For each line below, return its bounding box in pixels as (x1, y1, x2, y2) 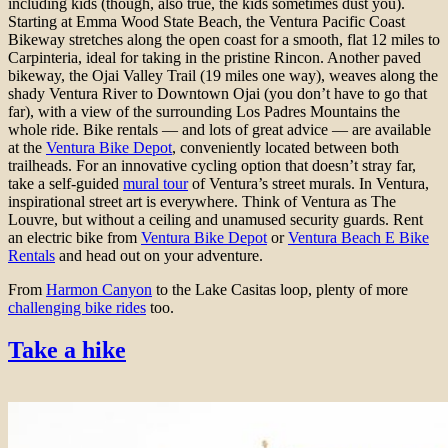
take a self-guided (8, 175, 123, 193)
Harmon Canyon (46, 281, 152, 299)
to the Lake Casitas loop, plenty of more (152, 281, 408, 299)
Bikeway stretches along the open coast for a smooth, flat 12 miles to (8, 31, 440, 49)
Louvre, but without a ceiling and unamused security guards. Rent (8, 211, 423, 229)
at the (8, 139, 46, 157)
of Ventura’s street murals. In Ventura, (188, 175, 429, 193)
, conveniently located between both (172, 139, 399, 157)
